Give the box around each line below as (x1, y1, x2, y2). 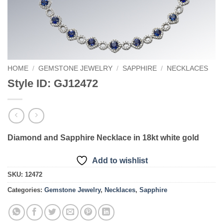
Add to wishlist (92, 156, 148, 165)
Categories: (7, 186, 44, 194)
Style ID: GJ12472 (7, 77, 98, 90)
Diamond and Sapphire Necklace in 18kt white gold (7, 133, 199, 142)
